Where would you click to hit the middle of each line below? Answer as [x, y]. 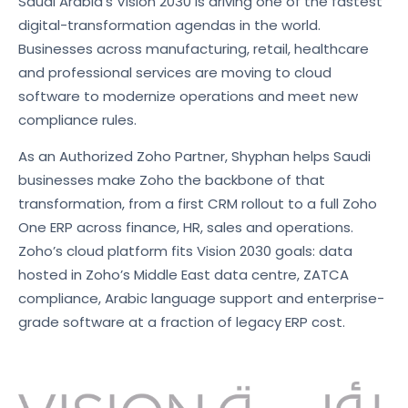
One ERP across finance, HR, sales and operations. [186, 227]
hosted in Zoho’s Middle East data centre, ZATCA [184, 274]
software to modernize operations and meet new [188, 96]
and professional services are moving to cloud [175, 72]
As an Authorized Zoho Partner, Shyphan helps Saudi [194, 156]
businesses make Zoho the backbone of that [172, 179]
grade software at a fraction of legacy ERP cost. [182, 321]
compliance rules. [77, 119]
